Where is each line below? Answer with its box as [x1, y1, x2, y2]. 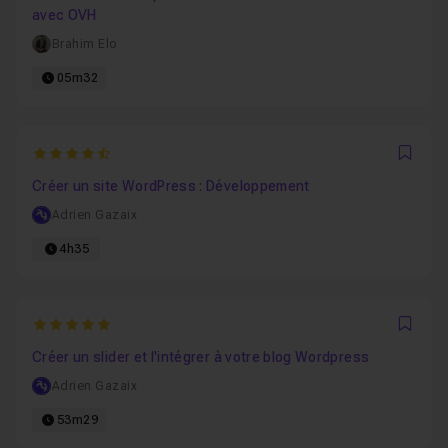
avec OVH [32, 7, 97, 23]
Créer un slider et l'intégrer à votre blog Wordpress [32, 349, 370, 365]
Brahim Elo [51, 37, 117, 51]
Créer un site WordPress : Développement [32, 178, 310, 194]
